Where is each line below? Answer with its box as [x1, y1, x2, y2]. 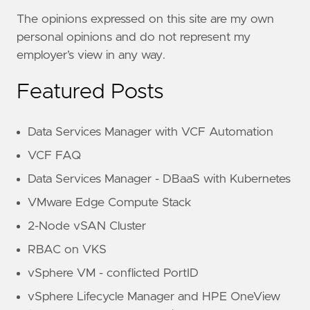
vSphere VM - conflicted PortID [28, 267, 199, 280]
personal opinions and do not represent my [17, 31, 250, 44]
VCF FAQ [28, 149, 81, 163]
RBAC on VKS [28, 244, 107, 257]
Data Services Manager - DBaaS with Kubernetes [28, 173, 291, 186]
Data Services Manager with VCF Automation [28, 126, 273, 139]
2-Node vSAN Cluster [28, 220, 146, 233]
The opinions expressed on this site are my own [17, 13, 274, 26]
